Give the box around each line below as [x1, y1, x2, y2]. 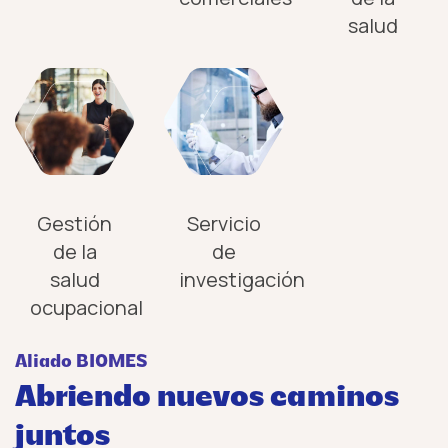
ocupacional [30, 294, 143, 322]
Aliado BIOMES [15, 353, 147, 373]
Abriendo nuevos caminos [15, 383, 399, 415]
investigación [179, 266, 306, 294]
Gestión [37, 210, 113, 238]
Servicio [186, 210, 261, 238]
